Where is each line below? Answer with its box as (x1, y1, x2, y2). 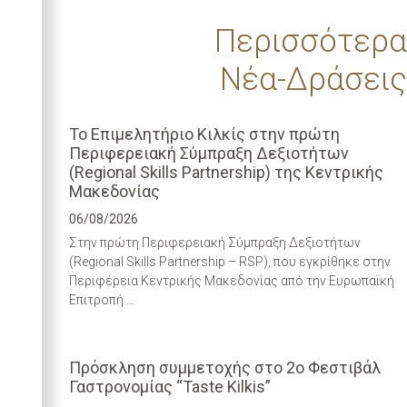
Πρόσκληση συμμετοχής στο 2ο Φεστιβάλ (68, 358, 381, 378)
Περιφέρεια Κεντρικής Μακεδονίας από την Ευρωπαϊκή (68, 273, 394, 289)
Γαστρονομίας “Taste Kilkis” (68, 377, 271, 397)
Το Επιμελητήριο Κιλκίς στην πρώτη (68, 124, 340, 144)
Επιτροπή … (68, 293, 134, 308)
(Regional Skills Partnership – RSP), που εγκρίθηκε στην (68, 254, 391, 270)
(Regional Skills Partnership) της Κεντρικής (68, 163, 383, 183)
